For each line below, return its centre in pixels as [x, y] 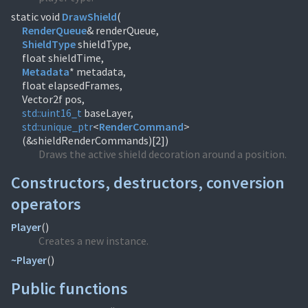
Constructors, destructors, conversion [148, 183]
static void [36, 16]
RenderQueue [54, 30]
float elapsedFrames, [72, 85]
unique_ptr [67, 126]
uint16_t [62, 113]
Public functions [69, 288]
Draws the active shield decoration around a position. [163, 154]
